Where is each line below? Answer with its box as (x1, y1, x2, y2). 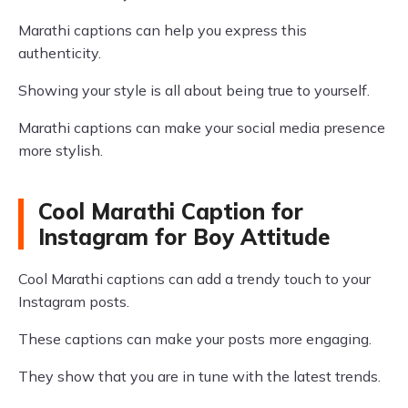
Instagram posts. (18, 292, 129, 311)
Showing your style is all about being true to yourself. (18, 81, 370, 99)
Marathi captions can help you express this (18, 21, 307, 39)
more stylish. (18, 141, 103, 159)
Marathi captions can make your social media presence (18, 118, 385, 137)
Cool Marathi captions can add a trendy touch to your (18, 270, 371, 288)
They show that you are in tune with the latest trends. (18, 367, 381, 385)
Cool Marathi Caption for (38, 198, 303, 225)
